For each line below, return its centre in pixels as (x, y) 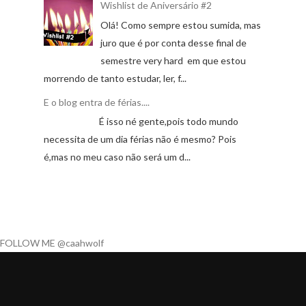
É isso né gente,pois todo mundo (141, 122)
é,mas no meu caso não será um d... (117, 157)
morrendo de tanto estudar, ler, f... (115, 79)
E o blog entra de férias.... (97, 102)
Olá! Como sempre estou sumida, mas (180, 25)
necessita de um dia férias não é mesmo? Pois (140, 139)
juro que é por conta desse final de (173, 43)
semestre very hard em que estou (173, 61)
